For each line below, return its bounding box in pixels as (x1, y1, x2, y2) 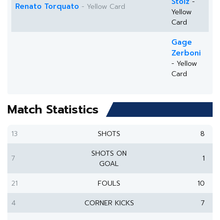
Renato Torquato (15, 1, 79, 12)
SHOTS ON (91, 148, 127, 159)
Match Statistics (7, 101, 99, 118)
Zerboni (171, 48, 201, 58)
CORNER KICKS (84, 198, 134, 208)
